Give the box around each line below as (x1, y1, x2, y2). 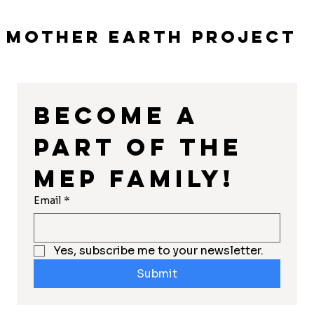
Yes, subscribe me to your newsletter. (53, 243, 264, 258)
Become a (33, 100, 199, 130)
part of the (33, 131, 243, 162)
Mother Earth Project (6, 25, 297, 47)
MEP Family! (33, 163, 235, 193)
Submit (136, 266, 177, 281)
